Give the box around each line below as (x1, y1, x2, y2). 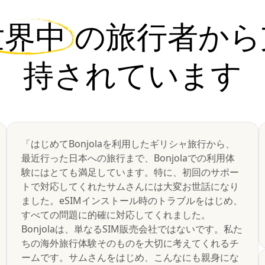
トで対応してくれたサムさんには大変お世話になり (21, 180, 239, 193)
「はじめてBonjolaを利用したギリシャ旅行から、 (21, 137, 235, 150)
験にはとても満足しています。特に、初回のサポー (21, 166, 239, 179)
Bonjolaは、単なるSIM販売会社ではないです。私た (21, 222, 243, 235)
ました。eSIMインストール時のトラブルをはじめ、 (21, 194, 243, 207)
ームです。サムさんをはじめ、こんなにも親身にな (21, 251, 239, 264)
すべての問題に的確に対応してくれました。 (21, 208, 211, 221)
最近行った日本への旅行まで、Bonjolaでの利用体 (21, 151, 235, 164)
